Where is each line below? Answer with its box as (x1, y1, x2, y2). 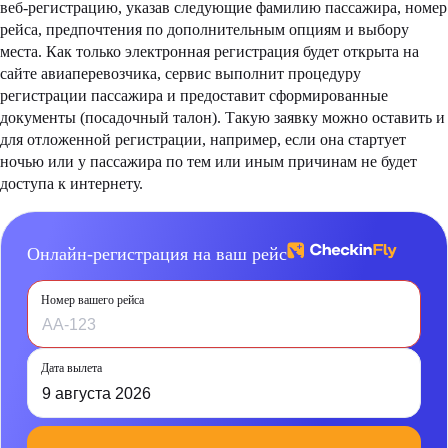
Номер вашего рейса (41, 293, 144, 308)
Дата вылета (41, 361, 102, 376)
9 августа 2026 (42, 385, 151, 403)
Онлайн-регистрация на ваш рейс (27, 244, 287, 265)
